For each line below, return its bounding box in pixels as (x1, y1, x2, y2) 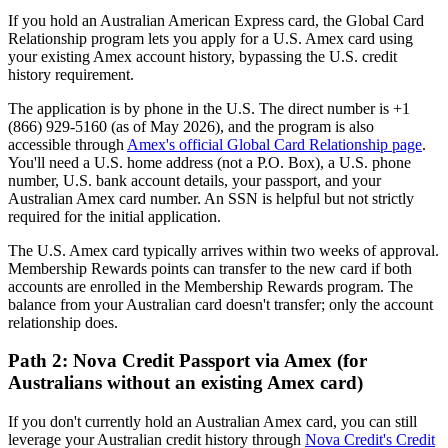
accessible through (8, 135, 127, 153)
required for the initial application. (8, 207, 221, 225)
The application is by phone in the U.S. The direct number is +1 (8, 99, 410, 117)
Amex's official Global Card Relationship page (127, 135, 422, 153)
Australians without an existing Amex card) (8, 372, 363, 394)
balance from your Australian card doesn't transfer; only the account (8, 295, 433, 313)
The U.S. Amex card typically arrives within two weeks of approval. (8, 241, 439, 259)
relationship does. (8, 313, 118, 331)
